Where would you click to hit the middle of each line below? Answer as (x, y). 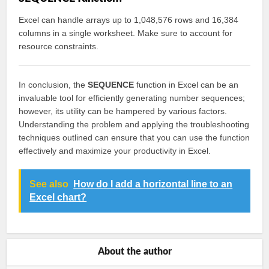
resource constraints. (59, 46)
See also (49, 184)
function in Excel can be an (186, 85)
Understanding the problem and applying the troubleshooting (134, 124)
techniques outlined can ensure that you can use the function (134, 138)
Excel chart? (58, 197)
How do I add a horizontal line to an (153, 184)
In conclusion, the (53, 85)
